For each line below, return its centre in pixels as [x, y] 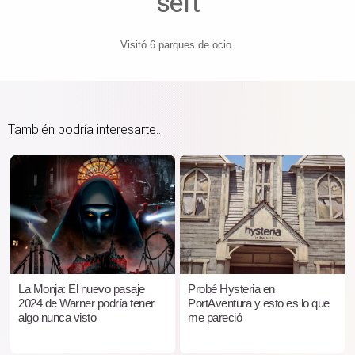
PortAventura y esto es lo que [259, 303]
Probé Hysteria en [231, 288]
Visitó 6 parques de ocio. [177, 44]
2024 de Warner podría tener [86, 303]
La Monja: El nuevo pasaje [82, 288]
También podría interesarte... [86, 129]
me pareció [215, 317]
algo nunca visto [57, 317]
